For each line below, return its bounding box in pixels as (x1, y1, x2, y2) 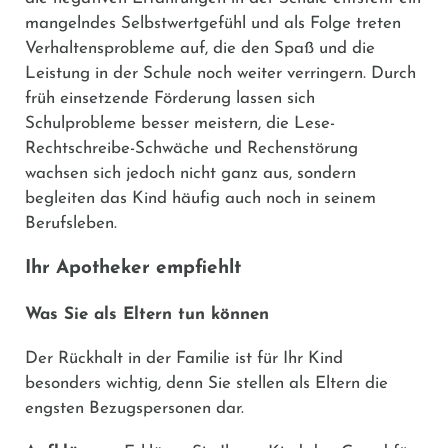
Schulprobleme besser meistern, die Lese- (25, 114, 335, 132)
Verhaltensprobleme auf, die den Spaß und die (25, 39, 375, 57)
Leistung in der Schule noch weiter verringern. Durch (25, 64, 416, 82)
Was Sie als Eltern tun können (25, 305, 269, 323)
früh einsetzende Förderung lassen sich (25, 89, 315, 107)
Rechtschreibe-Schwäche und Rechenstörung (25, 139, 358, 157)
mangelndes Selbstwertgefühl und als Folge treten (25, 14, 401, 32)
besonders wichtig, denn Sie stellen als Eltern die (25, 374, 388, 392)
